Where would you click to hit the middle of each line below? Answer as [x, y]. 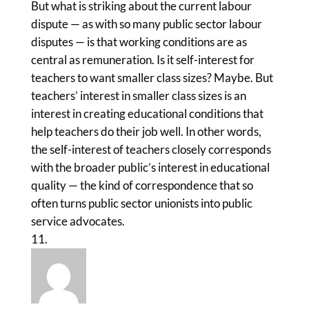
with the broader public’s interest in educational [150, 167]
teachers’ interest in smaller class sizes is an [138, 96]
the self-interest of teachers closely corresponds [151, 149]
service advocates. [78, 221]
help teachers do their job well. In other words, [146, 131]
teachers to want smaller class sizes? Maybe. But [152, 78]
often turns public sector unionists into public [141, 203]
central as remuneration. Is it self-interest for [142, 60]
